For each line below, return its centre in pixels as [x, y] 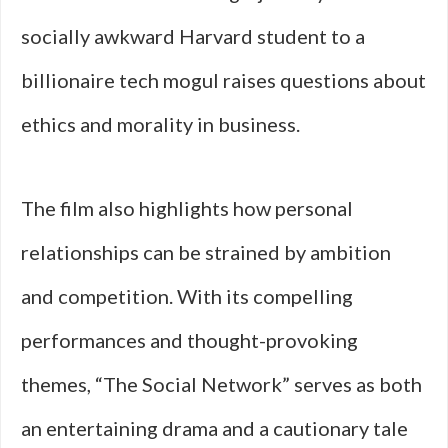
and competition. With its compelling [187, 296]
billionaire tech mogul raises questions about [223, 80]
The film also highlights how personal [187, 208]
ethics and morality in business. [160, 124]
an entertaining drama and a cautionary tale [214, 428]
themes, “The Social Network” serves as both [221, 384]
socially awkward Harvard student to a [193, 36]
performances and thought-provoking [189, 340]
